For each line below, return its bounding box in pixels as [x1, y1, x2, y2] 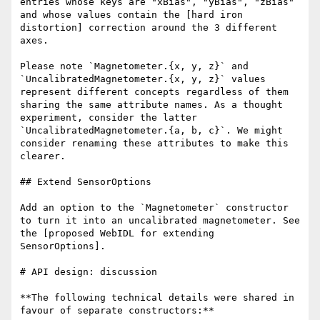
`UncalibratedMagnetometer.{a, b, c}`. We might [20, 125, 283, 136]
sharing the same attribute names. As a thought [20, 99, 283, 111]
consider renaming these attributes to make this [20, 138, 289, 149]
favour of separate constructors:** [20, 305, 214, 316]
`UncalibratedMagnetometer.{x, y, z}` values [20, 74, 266, 85]
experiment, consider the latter [20, 112, 197, 124]
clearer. [20, 151, 66, 162]
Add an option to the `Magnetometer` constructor [20, 202, 289, 214]
